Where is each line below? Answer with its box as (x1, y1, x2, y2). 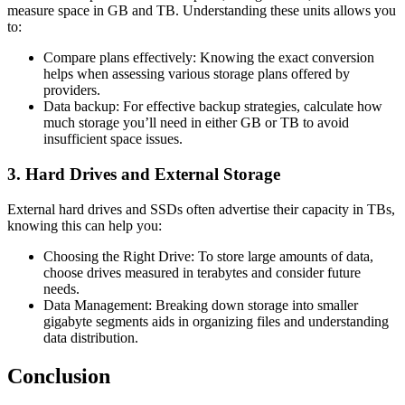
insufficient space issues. (43, 131, 183, 147)
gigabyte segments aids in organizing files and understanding (43, 313, 389, 329)
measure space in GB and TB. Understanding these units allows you (7, 3, 396, 19)
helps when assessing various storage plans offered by (43, 66, 350, 82)
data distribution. (43, 329, 138, 345)
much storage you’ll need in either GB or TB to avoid (43, 115, 349, 131)
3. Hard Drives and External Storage (7, 165, 280, 184)
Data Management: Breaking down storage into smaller (43, 297, 358, 313)
